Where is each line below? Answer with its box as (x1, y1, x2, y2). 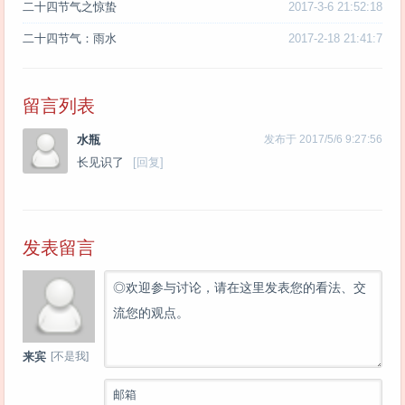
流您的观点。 (113, 305, 189, 320)
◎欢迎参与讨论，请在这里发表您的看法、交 (113, 279, 366, 295)
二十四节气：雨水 (23, 31, 117, 45)
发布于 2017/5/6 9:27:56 (264, 132, 382, 146)
